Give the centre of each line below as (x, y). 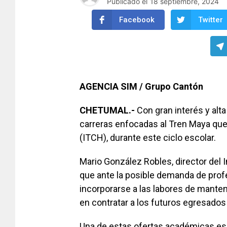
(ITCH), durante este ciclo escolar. (148, 138)
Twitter (211, 20)
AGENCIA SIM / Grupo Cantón (141, 87)
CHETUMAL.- (107, 110)
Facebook (137, 20)
